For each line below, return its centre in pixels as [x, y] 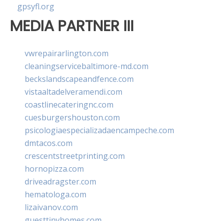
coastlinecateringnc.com [69, 104]
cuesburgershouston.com [72, 117]
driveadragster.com [60, 181]
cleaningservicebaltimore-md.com [87, 66]
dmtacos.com [49, 143]
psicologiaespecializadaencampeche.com [99, 130]
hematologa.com [55, 194]
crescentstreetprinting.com [75, 156]
